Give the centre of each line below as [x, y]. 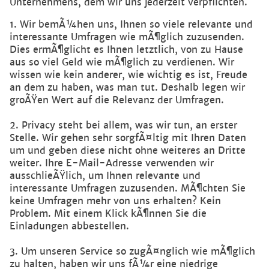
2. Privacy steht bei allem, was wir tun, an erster [123, 125]
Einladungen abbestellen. [69, 226]
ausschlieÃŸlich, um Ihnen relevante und [105, 176]
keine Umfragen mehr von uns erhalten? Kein [115, 201]
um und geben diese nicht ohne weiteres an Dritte [128, 151]
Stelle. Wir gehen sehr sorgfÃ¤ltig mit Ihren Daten [128, 138]
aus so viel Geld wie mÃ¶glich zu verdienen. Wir [122, 62]
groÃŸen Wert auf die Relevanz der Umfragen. [117, 100]
